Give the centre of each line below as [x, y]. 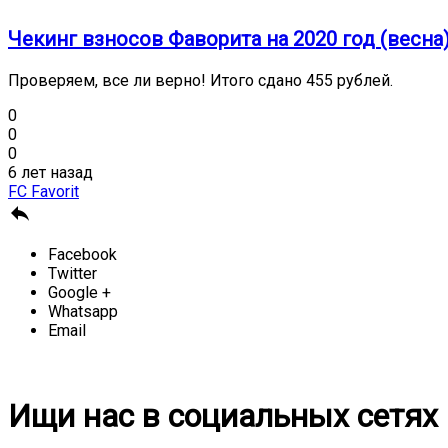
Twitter [72, 274]
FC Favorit [43, 192]
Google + [79, 293]
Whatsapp [83, 312]
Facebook [82, 255]
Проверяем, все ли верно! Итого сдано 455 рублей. [200, 81]
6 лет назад [50, 173]
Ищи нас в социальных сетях [223, 415]
